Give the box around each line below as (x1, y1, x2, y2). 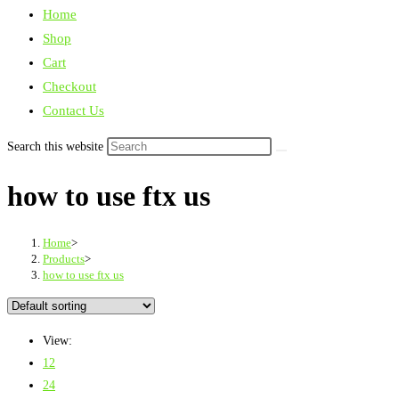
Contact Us (43, 103, 104, 118)
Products (43, 251, 85, 265)
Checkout (43, 79, 96, 94)
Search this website (7, 140, 107, 153)
